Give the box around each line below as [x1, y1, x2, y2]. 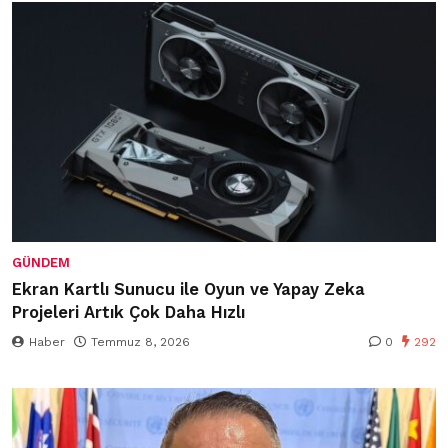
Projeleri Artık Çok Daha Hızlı [12, 303, 245, 323]
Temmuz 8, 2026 [91, 335, 190, 350]
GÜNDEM [12, 255, 70, 271]
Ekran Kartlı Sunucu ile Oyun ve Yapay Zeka [12, 280, 365, 300]
